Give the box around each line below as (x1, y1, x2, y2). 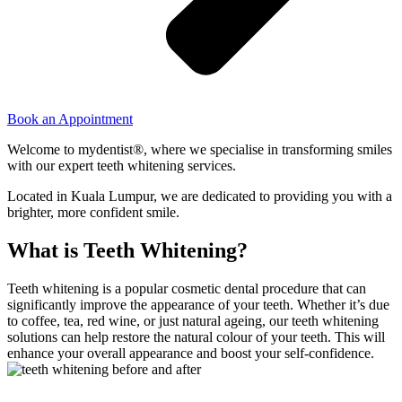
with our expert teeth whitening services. (7, 157, 236, 173)
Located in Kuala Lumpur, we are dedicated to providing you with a (7, 188, 392, 204)
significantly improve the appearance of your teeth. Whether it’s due (7, 296, 389, 312)
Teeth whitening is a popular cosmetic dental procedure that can (7, 280, 366, 296)
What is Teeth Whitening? (7, 238, 248, 262)
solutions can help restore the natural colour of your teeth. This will (7, 328, 385, 345)
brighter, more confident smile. (7, 204, 179, 220)
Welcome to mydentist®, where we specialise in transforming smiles (7, 141, 392, 157)
